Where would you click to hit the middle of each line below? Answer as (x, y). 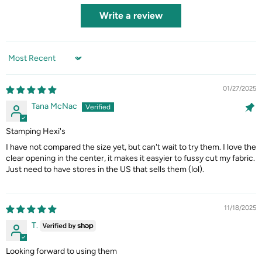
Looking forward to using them (61, 251)
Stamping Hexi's (36, 131)
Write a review (131, 15)
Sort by (18, 63)
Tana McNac (54, 106)
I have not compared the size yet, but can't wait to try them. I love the (131, 147)
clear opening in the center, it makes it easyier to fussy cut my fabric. (130, 158)
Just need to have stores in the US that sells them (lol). (105, 169)
